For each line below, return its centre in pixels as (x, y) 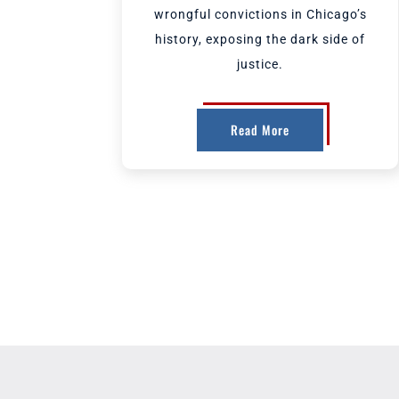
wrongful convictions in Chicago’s (260, 14)
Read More (260, 130)
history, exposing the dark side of (260, 39)
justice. (260, 64)
